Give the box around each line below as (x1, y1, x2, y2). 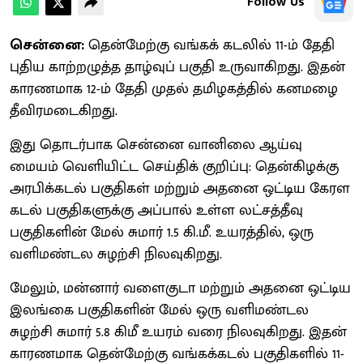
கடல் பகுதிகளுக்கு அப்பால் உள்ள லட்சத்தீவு (10, 198, 303, 223)
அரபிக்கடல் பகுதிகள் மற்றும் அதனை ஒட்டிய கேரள (10, 176, 350, 201)
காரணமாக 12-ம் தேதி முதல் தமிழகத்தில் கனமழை (10, 76, 338, 101)
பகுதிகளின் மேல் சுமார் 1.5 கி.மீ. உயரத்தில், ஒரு (10, 220, 314, 245)
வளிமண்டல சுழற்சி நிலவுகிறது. (10, 241, 222, 267)
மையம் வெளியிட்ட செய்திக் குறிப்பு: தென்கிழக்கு (10, 154, 339, 179)
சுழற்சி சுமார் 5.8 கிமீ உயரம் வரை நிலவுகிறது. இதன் (10, 319, 347, 344)
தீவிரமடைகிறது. (10, 98, 117, 123)
